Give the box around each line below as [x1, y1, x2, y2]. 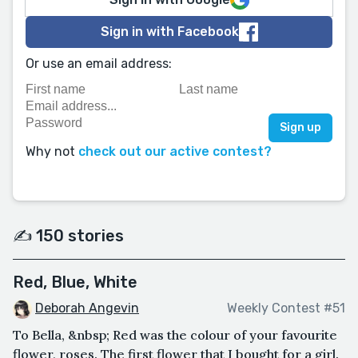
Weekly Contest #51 [227, 300, 345, 316]
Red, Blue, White [13, 272, 137, 292]
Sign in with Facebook [100, 24, 239, 39]
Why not [26, 144, 78, 159]
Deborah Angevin [35, 300, 139, 316]
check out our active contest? [78, 144, 272, 159]
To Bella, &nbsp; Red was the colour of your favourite [13, 326, 337, 343]
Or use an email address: [26, 56, 172, 71]
